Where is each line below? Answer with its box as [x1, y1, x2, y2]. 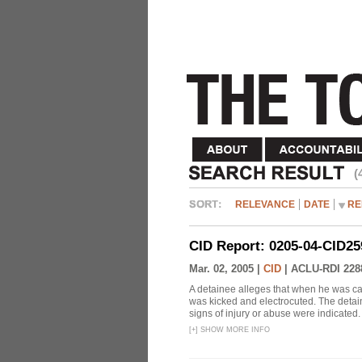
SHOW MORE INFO [198, 326, 270, 334]
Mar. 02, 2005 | [189, 263, 263, 275]
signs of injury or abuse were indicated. [189, 308, 360, 319]
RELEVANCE [235, 199, 295, 210]
